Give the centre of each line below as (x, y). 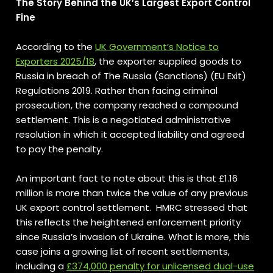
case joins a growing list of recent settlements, (123, 251)
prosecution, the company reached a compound (127, 105)
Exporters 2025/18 (55, 61)
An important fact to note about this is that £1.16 (127, 178)
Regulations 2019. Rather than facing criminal (117, 90)
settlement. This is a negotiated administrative (124, 120)
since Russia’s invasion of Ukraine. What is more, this (133, 237)
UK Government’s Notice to (157, 47)
